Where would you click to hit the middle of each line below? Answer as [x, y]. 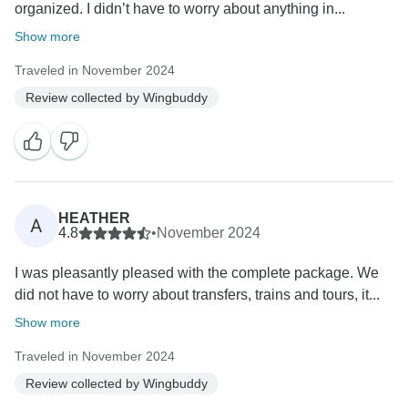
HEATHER [94, 219]
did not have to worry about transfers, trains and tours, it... [197, 295]
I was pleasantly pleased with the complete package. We [197, 273]
